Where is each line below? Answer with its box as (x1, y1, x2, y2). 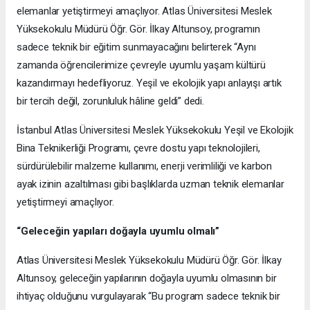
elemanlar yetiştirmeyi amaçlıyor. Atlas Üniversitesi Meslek (17, 5, 272, 18)
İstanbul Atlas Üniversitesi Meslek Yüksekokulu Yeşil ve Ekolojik (17, 124, 293, 137)
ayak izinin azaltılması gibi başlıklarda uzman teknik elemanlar (17, 178, 284, 191)
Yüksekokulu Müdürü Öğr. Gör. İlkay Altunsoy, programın (17, 23, 260, 36)
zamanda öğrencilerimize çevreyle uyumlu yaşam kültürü (17, 59, 266, 72)
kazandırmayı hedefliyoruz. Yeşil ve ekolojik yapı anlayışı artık (17, 77, 282, 90)
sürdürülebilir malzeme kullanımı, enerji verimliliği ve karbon (17, 160, 273, 173)
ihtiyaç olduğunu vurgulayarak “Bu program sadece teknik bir (17, 290, 280, 303)
